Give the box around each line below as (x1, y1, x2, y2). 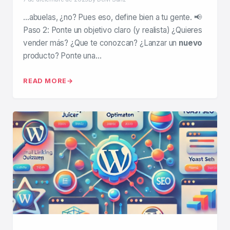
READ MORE (23, 77, 67, 85)
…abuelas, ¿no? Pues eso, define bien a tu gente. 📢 (23, 12, 202, 22)
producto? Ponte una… (23, 51, 102, 61)
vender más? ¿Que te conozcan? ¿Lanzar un (23, 38, 179, 48)
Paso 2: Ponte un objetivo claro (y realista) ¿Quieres (23, 25, 202, 35)
